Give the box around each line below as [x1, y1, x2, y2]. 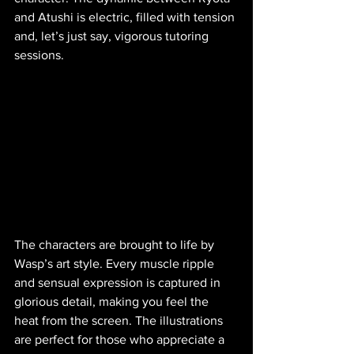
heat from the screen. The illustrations [14, 313, 226, 327]
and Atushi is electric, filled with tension [14, 9, 238, 24]
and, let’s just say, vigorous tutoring [14, 28, 212, 43]
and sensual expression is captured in [14, 275, 224, 289]
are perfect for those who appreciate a [14, 332, 228, 346]
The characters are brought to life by [14, 237, 217, 251]
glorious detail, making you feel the [14, 294, 212, 308]
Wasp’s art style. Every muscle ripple [14, 256, 217, 270]
